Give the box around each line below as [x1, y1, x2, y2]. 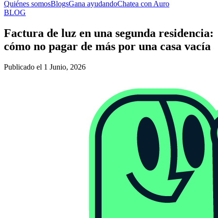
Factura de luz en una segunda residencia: [4, 26, 214, 39]
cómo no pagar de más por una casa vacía [4, 39, 211, 53]
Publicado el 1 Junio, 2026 [4, 62, 86, 71]
